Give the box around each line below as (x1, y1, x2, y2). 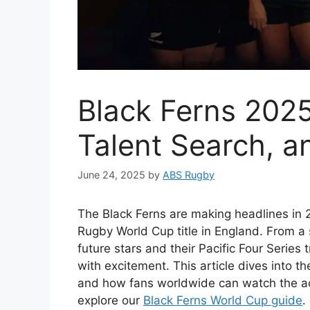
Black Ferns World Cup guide (143, 293, 302, 307)
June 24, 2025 (77, 169, 145, 181)
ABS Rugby (163, 169, 215, 181)
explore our (77, 293, 143, 307)
